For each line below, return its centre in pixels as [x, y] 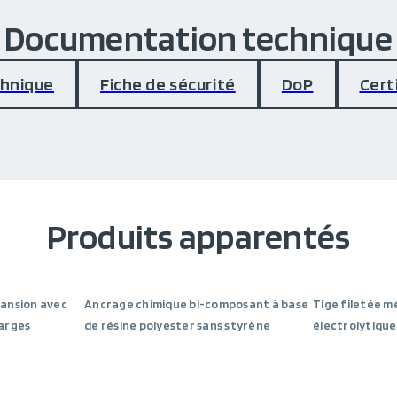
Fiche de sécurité [168, 84]
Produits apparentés [198, 237]
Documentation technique [198, 38]
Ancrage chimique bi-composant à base [196, 304]
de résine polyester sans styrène [177, 325]
